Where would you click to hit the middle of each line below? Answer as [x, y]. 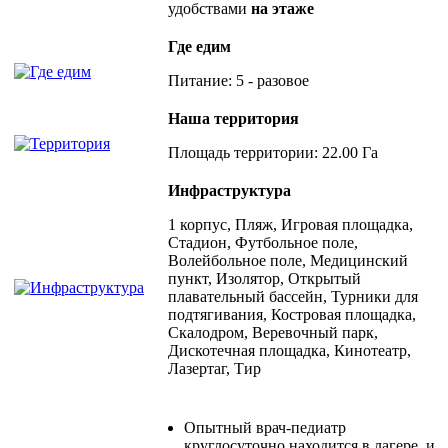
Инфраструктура [229, 190]
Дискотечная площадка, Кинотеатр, [289, 350]
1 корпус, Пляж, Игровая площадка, [290, 224]
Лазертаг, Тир [214, 368]
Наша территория [233, 118]
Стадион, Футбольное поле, [263, 242]
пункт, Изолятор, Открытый [264, 278]
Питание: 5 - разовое [238, 80]
